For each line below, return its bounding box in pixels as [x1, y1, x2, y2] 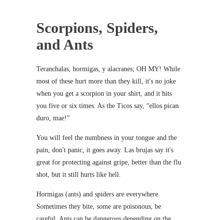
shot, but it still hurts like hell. [36, 170, 121, 178]
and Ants [36, 36, 93, 53]
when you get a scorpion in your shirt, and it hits [36, 89, 172, 97]
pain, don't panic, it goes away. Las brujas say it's [36, 146, 173, 154]
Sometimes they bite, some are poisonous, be [36, 202, 161, 210]
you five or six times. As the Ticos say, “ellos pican [36, 102, 179, 110]
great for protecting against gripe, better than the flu [36, 158, 181, 166]
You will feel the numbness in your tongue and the [36, 134, 177, 141]
